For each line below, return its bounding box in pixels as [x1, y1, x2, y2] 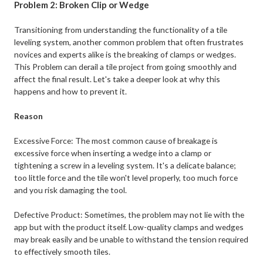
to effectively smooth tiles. [14, 247, 111, 257]
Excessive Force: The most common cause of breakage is [14, 136, 218, 146]
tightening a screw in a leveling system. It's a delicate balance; [14, 160, 237, 171]
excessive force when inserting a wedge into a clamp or [14, 148, 212, 159]
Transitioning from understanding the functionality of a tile [14, 25, 228, 35]
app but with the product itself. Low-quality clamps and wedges [14, 222, 244, 232]
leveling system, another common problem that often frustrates [14, 37, 244, 48]
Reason [14, 111, 43, 122]
